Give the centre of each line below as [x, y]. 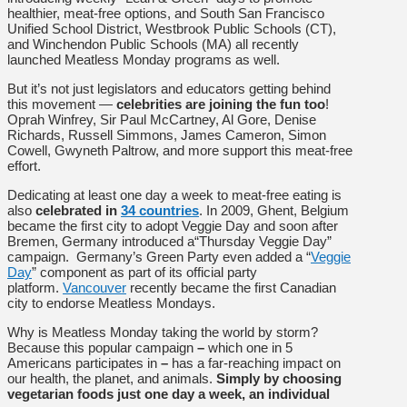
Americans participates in [84, 362]
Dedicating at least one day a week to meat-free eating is [174, 194]
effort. [24, 165]
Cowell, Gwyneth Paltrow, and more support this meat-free [180, 150]
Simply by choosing [279, 378]
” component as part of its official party [144, 272]
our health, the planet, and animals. [112, 378]
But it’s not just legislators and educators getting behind [169, 88]
